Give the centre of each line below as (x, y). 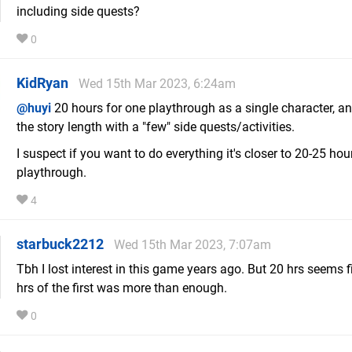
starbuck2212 (60, 244)
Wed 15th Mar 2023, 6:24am (157, 84)
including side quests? (78, 12)
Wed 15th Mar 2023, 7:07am (192, 245)
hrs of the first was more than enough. (122, 288)
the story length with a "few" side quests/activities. (156, 127)
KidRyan (42, 83)
